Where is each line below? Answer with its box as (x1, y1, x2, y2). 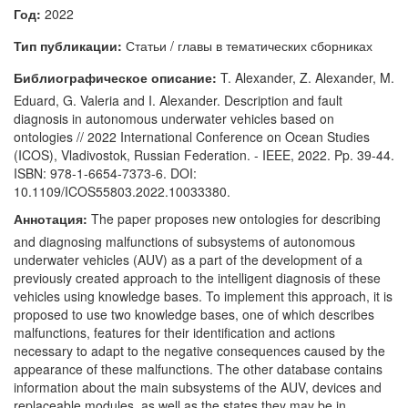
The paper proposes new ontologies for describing (87, 209, 381, 228)
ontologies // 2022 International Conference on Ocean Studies (14, 127, 370, 146)
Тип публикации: (14, 36, 122, 55)
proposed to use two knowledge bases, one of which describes (14, 305, 374, 323)
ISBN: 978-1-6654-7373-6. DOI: (14, 164, 197, 182)
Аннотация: (14, 209, 87, 228)
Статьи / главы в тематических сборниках (122, 36, 372, 55)
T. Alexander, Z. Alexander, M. (217, 68, 394, 87)
